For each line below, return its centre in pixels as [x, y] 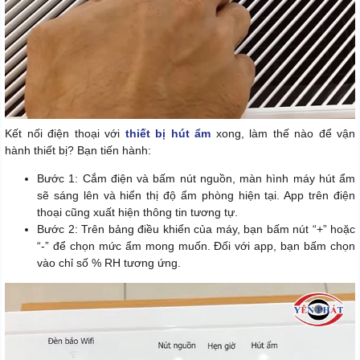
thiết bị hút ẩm [168, 133]
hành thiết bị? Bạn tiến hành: [78, 150]
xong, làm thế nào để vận [283, 133]
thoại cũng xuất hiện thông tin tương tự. [137, 212]
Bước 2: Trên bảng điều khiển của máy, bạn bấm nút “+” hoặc [196, 229]
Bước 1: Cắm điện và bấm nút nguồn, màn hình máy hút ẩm [196, 178]
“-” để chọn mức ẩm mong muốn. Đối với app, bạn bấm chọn [196, 245]
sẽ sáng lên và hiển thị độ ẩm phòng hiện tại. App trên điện [196, 195]
